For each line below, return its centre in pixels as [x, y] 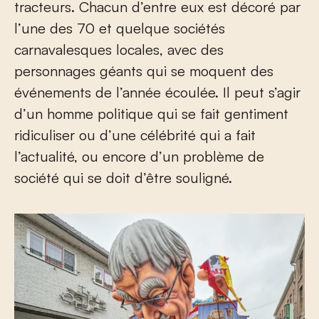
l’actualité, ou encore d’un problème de [139, 156]
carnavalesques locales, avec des [119, 49]
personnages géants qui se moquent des [144, 70]
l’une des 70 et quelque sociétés [120, 28]
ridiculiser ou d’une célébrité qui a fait [135, 135]
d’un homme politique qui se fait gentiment [151, 113]
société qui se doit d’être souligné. [123, 177]
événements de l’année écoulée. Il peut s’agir [157, 92]
